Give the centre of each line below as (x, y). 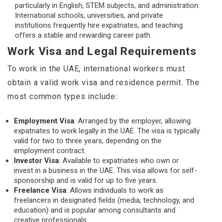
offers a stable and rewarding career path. (83, 35)
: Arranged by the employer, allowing (133, 121)
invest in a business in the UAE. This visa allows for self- (106, 171)
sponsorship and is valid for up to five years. (86, 181)
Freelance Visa (40, 191)
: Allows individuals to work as (115, 191)
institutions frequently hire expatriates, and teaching (99, 26)
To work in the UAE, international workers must (96, 69)
